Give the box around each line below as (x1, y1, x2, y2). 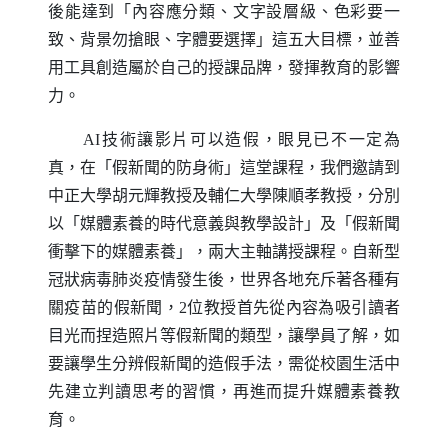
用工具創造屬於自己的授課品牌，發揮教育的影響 (48, 58, 400, 76)
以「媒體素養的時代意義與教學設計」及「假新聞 (48, 214, 400, 232)
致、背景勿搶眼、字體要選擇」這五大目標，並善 (48, 30, 400, 48)
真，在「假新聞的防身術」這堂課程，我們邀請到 (48, 158, 400, 176)
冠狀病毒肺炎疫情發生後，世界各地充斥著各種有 (48, 270, 400, 288)
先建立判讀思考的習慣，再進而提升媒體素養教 (48, 382, 400, 400)
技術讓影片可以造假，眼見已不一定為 (100, 130, 401, 148)
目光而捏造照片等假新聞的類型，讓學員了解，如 (48, 326, 400, 344)
